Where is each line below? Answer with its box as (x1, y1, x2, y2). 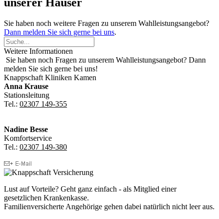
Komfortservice (4, 133, 52, 142)
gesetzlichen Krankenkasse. (4, 193, 89, 202)
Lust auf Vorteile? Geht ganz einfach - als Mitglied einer (4, 184, 176, 193)
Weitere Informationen (4, 46, 73, 55)
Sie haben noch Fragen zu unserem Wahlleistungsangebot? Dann (4, 55, 206, 64)
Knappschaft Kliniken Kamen (4, 73, 96, 82)
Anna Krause (4, 82, 48, 90)
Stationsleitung (4, 90, 49, 99)
